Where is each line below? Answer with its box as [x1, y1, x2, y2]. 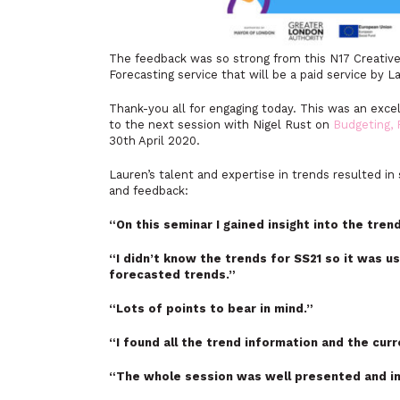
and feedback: [109, 184, 192, 197]
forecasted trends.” [109, 268, 236, 281]
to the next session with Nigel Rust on [109, 118, 333, 131]
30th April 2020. [109, 134, 200, 147]
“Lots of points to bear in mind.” [109, 302, 313, 315]
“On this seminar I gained [109, 218, 268, 231]
